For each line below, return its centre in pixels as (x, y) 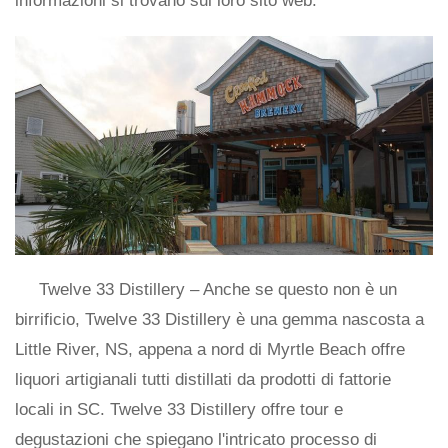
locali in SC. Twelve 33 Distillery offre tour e (179, 409)
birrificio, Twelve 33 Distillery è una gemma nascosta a (219, 319)
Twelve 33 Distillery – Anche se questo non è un (218, 289)
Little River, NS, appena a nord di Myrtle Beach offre (210, 349)
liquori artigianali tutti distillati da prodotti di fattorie (203, 379)
